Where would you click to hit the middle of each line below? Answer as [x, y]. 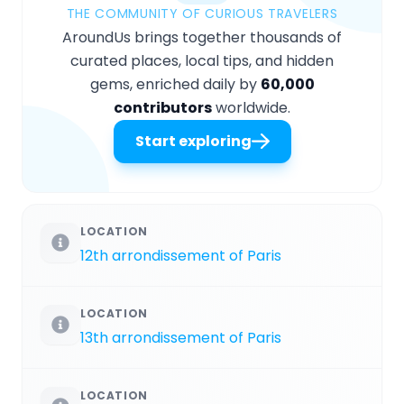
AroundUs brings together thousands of [202, 37]
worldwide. [251, 107]
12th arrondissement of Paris [181, 255]
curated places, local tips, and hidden [202, 60]
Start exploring [193, 141]
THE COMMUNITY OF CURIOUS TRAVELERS [202, 13]
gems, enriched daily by [175, 84]
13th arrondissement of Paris [181, 337]
